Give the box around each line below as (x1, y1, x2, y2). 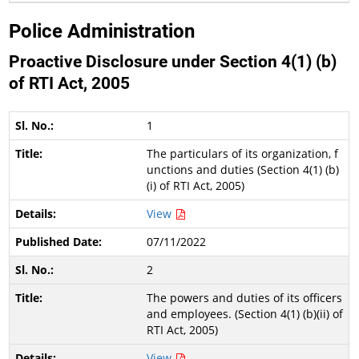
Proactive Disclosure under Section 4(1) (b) (9, 52, 337, 71)
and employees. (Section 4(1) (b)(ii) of (146, 306, 343, 321)
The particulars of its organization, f (146, 146, 338, 161)
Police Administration (9, 20, 196, 42)
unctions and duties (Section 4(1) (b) (146, 162, 339, 177)
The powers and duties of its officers (146, 290, 342, 305)
